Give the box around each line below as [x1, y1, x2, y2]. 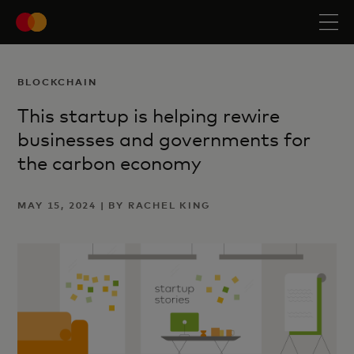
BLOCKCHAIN [17, 76, 97, 88]
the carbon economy [17, 152, 202, 175]
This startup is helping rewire [17, 104, 281, 127]
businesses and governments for [17, 128, 311, 151]
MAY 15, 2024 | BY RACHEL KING [17, 199, 211, 211]
